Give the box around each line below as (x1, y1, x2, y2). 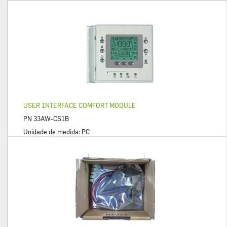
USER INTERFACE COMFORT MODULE (23, 101, 136, 109)
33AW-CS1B (33, 115, 69, 123)
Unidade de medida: (23, 128, 82, 136)
